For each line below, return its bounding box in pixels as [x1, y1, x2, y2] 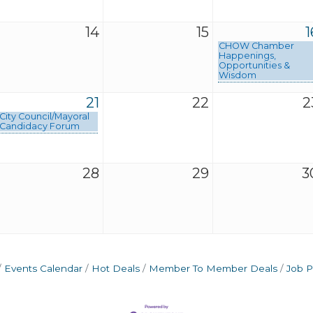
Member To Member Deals [148, 263, 277, 274]
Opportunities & [219, 60, 290, 71]
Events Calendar [3, 263, 82, 274]
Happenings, [219, 50, 276, 61]
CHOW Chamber [219, 41, 294, 51]
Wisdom [219, 70, 256, 80]
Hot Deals [91, 263, 140, 274]
